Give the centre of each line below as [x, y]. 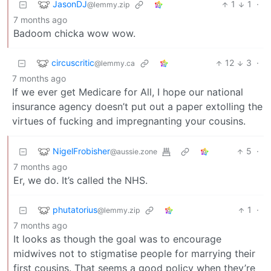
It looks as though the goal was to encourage [117, 239]
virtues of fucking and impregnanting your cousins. [129, 121]
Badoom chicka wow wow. [74, 34]
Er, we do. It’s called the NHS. [80, 181]
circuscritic [73, 62]
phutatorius [75, 209]
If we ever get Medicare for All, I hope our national [128, 92]
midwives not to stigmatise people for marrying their [134, 254]
